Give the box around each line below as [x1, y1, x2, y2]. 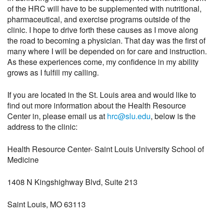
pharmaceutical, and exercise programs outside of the [7, 13, 190, 25]
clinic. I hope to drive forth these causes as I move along [7, 24, 198, 35]
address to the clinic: [7, 121, 77, 132]
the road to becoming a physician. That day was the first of [7, 34, 205, 46]
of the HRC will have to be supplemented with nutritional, [7, 2, 201, 14]
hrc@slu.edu [107, 110, 151, 122]
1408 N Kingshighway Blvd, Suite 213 [7, 176, 138, 187]
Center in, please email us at [7, 110, 107, 122]
